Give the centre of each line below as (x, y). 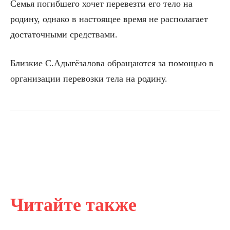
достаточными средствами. (64, 34)
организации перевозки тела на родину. (89, 78)
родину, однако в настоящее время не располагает (109, 19)
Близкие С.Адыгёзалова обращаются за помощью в (112, 63)
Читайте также (73, 205)
